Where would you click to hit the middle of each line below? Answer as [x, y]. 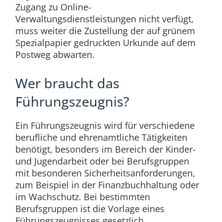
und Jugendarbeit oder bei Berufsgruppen [102, 161]
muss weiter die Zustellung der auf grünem [105, 31]
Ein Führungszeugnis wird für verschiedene [105, 126]
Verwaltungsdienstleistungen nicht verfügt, [104, 19]
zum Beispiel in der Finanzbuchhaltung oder [107, 185]
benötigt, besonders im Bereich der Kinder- [105, 149]
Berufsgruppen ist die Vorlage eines [90, 209]
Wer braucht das [67, 83]
